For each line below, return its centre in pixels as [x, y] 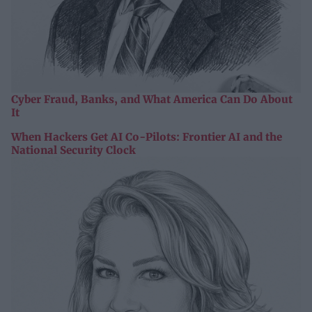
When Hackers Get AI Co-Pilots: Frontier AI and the [147, 137]
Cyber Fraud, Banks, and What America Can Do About [152, 100]
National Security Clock [73, 150]
